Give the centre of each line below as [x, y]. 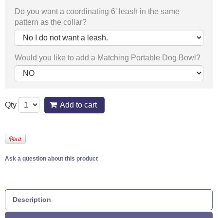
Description [32, 199]
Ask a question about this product [51, 159]
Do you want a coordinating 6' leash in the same [97, 11]
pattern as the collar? [51, 22]
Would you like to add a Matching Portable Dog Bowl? [108, 57]
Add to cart [78, 105]
